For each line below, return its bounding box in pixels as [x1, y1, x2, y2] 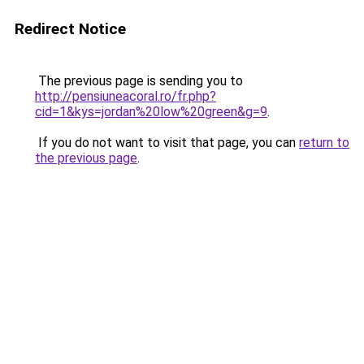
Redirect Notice [15, 19, 126, 38]
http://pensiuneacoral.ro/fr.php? [35, 89, 216, 104]
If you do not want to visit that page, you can [35, 135, 299, 150]
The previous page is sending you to [35, 73, 243, 89]
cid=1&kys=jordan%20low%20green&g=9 [35, 104, 267, 119]
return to [299, 135, 349, 150]
